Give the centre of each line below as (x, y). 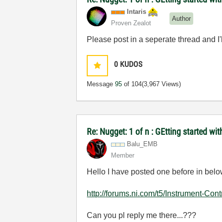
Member (123, 156)
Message (101, 84)
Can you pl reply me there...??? (142, 216)
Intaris (137, 12)
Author (182, 18)
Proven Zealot (131, 23)
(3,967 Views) (162, 84)
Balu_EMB (142, 144)
